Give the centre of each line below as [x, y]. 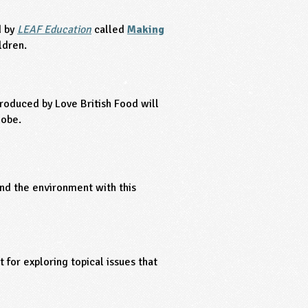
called [108, 30]
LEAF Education [54, 30]
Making [146, 30]
